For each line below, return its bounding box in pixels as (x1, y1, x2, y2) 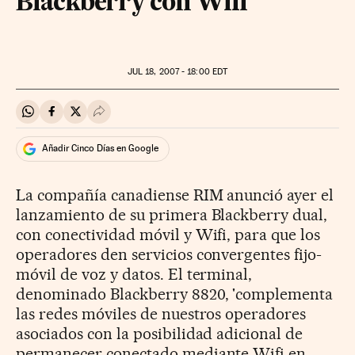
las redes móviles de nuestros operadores (16, 303, 307, 323)
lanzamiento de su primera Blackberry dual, (16, 204, 328, 224)
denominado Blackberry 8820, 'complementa (16, 284, 334, 303)
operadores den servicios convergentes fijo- (16, 244, 323, 264)
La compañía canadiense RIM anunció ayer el (16, 185, 334, 204)
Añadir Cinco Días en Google (42, 143, 158, 155)
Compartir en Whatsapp (27, 110, 158, 126)
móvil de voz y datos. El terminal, (16, 264, 253, 284)
